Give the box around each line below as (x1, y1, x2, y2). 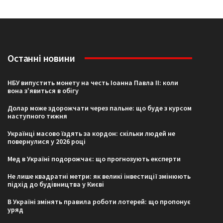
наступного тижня (7, 111, 68, 121)
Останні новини (7, 52, 75, 65)
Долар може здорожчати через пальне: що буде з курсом (7, 104, 192, 113)
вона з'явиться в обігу (7, 86, 79, 96)
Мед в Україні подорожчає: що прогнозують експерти (7, 154, 181, 164)
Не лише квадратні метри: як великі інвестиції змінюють (7, 172, 191, 181)
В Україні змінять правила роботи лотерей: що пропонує (7, 197, 191, 207)
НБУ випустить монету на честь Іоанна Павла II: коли (7, 78, 179, 88)
